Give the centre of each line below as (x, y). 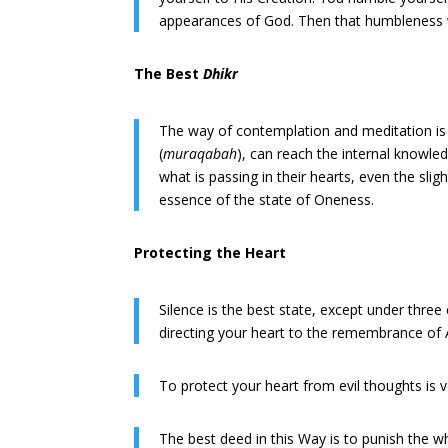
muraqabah (200, 154)
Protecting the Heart (210, 253)
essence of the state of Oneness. (267, 200)
